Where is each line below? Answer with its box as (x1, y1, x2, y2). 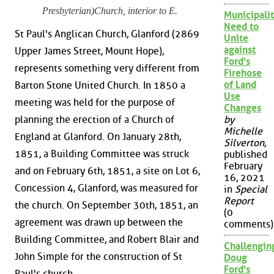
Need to (224, 21, 259, 33)
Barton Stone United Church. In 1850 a (15, 79, 185, 91)
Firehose (224, 67, 262, 80)
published (224, 149, 268, 161)
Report (224, 195, 254, 207)
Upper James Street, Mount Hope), (15, 45, 164, 57)
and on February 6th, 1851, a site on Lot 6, (15, 165, 200, 177)
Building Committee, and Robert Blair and (15, 233, 199, 245)
